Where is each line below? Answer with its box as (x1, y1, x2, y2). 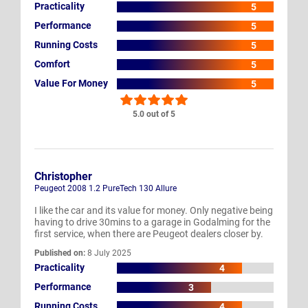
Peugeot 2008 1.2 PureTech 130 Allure (34, 183, 177, 193)
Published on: (34, 247, 85, 258)
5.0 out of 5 (133, 109, 175, 119)
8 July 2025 (85, 247, 131, 258)
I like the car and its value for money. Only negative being (34, 204, 273, 216)
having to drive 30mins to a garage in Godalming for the (34, 216, 270, 228)
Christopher (34, 169, 92, 183)
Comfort (34, 58, 70, 70)
